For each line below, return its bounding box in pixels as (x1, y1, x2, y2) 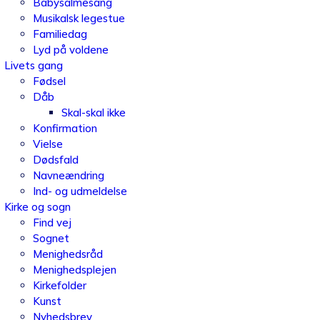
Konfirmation (32, 121, 97, 135)
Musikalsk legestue (32, 11, 125, 25)
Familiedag (32, 27, 87, 41)
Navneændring (32, 169, 104, 182)
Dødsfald (32, 153, 79, 166)
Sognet (32, 231, 69, 245)
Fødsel (32, 74, 66, 88)
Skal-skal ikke (61, 106, 126, 119)
